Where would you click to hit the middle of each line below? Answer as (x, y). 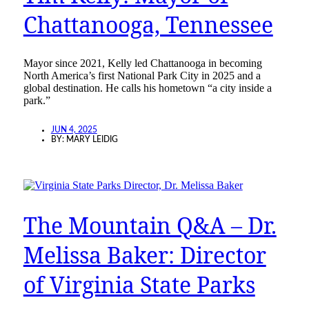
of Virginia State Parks (139, 284)
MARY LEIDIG (92, 140)
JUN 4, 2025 (74, 130)
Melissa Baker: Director (144, 255)
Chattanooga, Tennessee (148, 24)
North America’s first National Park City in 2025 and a (142, 76)
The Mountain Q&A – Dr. (150, 225)
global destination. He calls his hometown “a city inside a (147, 88)
